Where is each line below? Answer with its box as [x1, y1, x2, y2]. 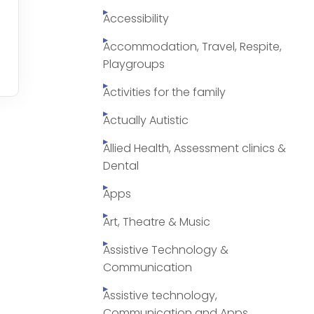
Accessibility [103, 11, 169, 27]
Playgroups [103, 56, 165, 73]
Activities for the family [103, 84, 226, 101]
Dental [103, 158, 139, 175]
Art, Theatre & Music [103, 214, 210, 231]
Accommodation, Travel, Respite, [103, 39, 282, 55]
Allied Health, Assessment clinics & [103, 140, 286, 157]
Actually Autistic [103, 112, 189, 129]
